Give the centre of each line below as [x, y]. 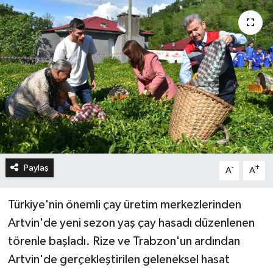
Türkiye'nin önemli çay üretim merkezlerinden [124, 204]
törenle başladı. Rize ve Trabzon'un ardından [124, 241]
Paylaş [36, 168]
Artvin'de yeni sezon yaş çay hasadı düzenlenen [131, 223]
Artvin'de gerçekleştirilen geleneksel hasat [119, 259]
